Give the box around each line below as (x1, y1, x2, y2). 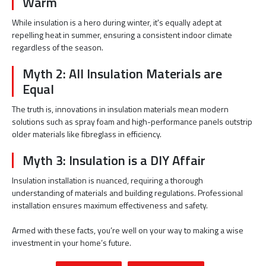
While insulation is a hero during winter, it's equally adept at (12, 15, 221, 28)
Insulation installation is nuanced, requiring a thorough (12, 173, 203, 186)
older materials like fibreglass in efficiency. (12, 127, 161, 140)
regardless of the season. (12, 40, 103, 53)
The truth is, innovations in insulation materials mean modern (12, 102, 229, 115)
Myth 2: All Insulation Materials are (23, 63, 222, 84)
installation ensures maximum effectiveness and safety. (12, 198, 208, 211)
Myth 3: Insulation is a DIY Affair (23, 150, 205, 170)
